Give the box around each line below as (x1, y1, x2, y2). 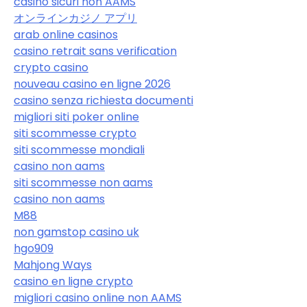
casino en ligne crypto (14, 273, 133, 289)
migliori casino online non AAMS (14, 289, 182, 306)
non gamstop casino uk (14, 223, 139, 240)
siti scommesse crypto (14, 125, 136, 141)
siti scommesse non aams (14, 174, 153, 191)
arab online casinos (14, 26, 118, 42)
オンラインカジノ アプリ (14, 10, 137, 26)
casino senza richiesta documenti (14, 92, 193, 108)
